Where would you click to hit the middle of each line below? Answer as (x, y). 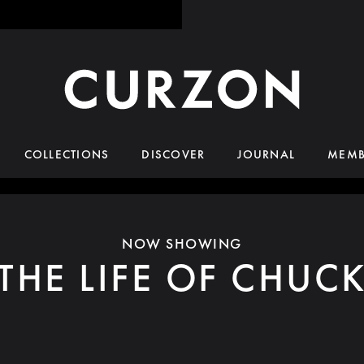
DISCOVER (173, 154)
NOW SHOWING (182, 243)
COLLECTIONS (67, 154)
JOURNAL (266, 154)
